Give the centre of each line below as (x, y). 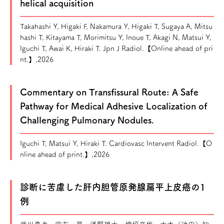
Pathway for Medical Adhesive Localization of (114, 106)
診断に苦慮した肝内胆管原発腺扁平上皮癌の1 (113, 187)
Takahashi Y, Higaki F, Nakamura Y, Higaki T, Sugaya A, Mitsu (116, 26)
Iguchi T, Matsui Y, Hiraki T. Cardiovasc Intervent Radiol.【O (116, 143)
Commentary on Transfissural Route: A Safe (109, 92)
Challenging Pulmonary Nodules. (87, 120)
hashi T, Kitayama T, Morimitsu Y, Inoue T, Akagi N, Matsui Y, (116, 37)
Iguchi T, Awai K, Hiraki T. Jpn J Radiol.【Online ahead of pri (116, 48)
